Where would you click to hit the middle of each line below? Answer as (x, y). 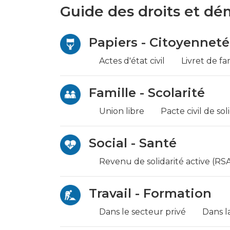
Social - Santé (133, 143)
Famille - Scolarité (147, 93)
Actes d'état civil (132, 61)
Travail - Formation (150, 193)
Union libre (122, 111)
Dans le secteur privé (142, 212)
